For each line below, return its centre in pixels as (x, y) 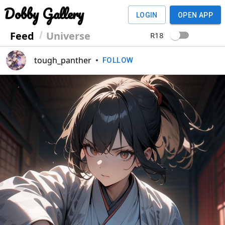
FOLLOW (118, 60)
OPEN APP (195, 15)
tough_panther (63, 60)
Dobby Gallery (44, 14)
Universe (68, 36)
